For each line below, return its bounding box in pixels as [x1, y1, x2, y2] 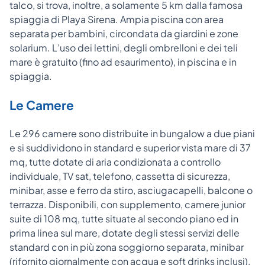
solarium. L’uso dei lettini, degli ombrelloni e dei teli [9, 41, 238, 54]
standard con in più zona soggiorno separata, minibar [9, 240, 244, 253]
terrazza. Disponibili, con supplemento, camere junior [9, 198, 245, 211]
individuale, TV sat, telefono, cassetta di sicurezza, [9, 169, 230, 182]
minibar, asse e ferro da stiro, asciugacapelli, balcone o [9, 183, 253, 196]
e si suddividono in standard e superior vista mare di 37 [9, 141, 251, 154]
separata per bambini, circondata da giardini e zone [9, 27, 238, 40]
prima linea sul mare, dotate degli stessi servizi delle [9, 226, 240, 239]
